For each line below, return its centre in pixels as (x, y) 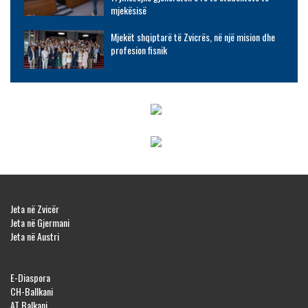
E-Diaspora (30, 278)
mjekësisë (128, 10)
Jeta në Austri (35, 236)
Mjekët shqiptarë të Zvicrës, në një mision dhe (192, 37)
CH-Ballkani (32, 291)
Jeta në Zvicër (35, 209)
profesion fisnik (139, 50)
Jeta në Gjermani (40, 223)
